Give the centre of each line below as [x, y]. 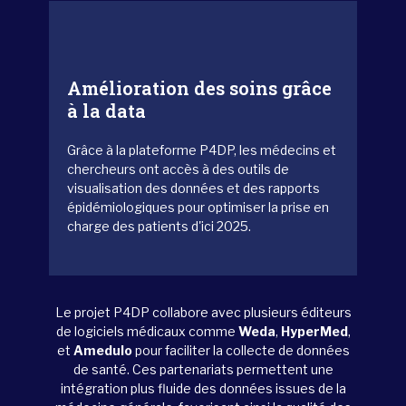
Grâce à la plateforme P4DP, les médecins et [202, 150]
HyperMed [314, 331]
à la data [106, 111]
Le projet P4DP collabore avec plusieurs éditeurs [203, 312]
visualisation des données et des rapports [193, 188]
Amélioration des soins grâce [199, 88]
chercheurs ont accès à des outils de [178, 169]
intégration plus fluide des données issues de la [203, 388]
